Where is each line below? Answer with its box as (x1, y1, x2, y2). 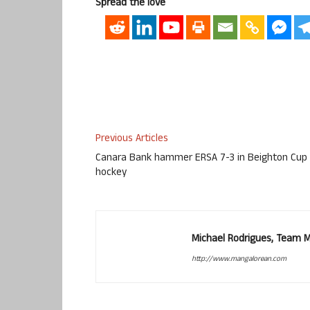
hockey (95, 165, 127, 183)
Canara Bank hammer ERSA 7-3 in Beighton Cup (95, 150, 307, 168)
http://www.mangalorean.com (192, 253, 286, 266)
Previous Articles (95, 131, 168, 149)
